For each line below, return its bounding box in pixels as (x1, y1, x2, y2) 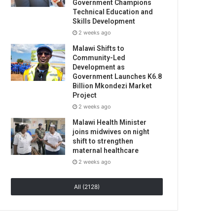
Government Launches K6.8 (73, 73, 162, 80)
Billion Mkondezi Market (73, 82, 152, 90)
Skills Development (73, 17, 136, 25)
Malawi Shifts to (73, 44, 125, 52)
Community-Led (73, 54, 126, 62)
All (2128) (74, 183, 100, 190)
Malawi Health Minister (73, 118, 147, 126)
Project (73, 91, 97, 99)
